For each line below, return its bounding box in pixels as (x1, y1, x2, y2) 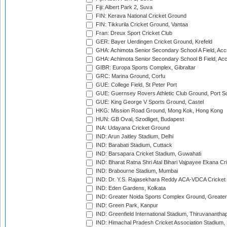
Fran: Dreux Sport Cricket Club (94, 30, 172, 36)
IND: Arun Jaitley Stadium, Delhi (94, 133, 173, 140)
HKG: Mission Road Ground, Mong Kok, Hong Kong (94, 107, 223, 114)
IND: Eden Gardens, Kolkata (94, 185, 166, 192)
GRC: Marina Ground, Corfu (94, 73, 165, 80)
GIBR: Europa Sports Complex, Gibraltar (94, 64, 196, 71)
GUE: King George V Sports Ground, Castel (94, 99, 204, 105)
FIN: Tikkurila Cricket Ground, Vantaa (94, 21, 188, 28)
